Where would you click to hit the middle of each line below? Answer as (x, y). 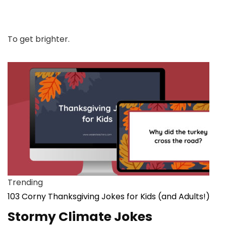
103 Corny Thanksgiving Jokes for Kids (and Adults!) (109, 196)
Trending (25, 182)
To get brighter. (39, 39)
